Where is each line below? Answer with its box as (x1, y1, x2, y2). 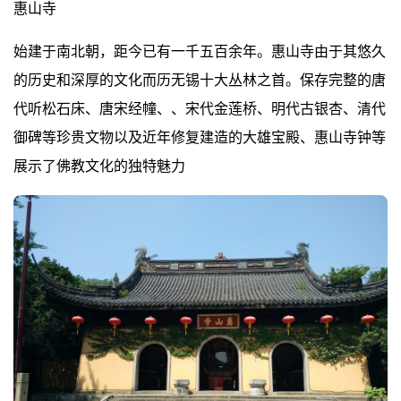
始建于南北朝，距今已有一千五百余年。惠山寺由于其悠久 (13, 43, 386, 59)
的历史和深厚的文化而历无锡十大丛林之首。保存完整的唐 (13, 72, 386, 88)
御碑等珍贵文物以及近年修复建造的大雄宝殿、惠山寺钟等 (13, 129, 386, 145)
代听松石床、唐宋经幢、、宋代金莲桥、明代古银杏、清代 (13, 100, 386, 116)
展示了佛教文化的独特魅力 (13, 158, 185, 174)
